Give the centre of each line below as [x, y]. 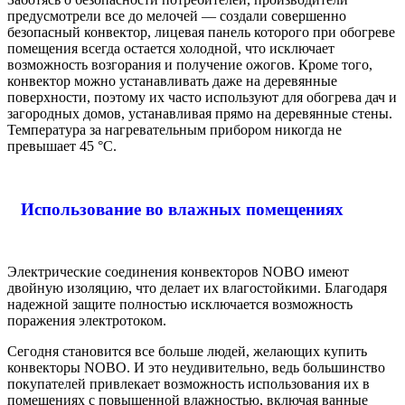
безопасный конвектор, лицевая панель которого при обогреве [201, 32]
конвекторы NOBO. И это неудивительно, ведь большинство [196, 368]
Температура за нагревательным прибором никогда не [174, 129]
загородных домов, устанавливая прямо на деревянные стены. [200, 113]
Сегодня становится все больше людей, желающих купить [187, 352]
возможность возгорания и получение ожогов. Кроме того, [190, 64]
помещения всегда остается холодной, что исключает [171, 48]
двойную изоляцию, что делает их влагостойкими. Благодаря [197, 288]
